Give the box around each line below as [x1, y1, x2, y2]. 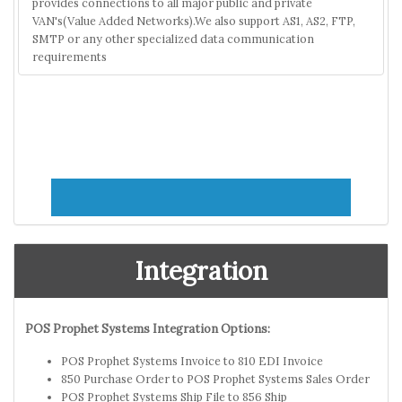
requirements [32, 48, 107, 64]
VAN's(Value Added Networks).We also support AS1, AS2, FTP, [32, 13, 355, 28]
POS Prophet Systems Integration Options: [25, 320, 270, 336]
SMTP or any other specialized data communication [32, 31, 314, 46]
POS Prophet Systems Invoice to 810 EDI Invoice [61, 353, 323, 368]
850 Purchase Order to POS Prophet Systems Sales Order [61, 371, 370, 386]
